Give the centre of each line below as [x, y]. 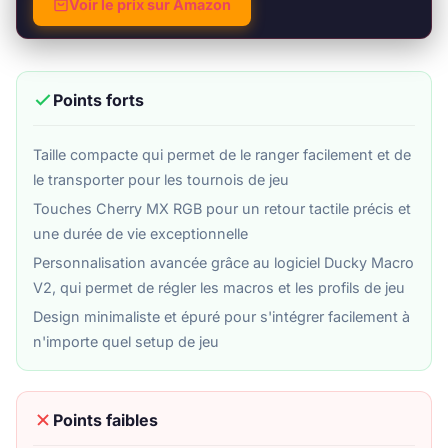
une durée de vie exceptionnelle [140, 233]
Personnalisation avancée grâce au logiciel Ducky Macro [223, 262]
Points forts [98, 99]
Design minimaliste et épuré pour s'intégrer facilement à [221, 316]
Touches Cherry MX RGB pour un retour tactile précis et [222, 208]
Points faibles [105, 419]
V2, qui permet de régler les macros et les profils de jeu [219, 287]
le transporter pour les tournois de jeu [161, 179]
